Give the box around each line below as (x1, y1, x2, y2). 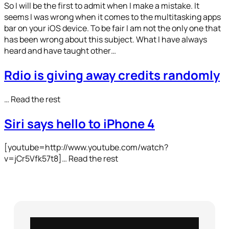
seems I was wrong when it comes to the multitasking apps (4, 11, 221, 22)
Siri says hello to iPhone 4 (4, 114, 155, 132)
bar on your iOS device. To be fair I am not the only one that (4, 22, 221, 34)
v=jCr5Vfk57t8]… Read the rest (4, 153, 118, 165)
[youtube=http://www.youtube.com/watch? (4, 142, 168, 153)
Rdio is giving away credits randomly (4, 66, 220, 83)
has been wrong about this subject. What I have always (4, 33, 207, 45)
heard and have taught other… (4, 44, 116, 56)
